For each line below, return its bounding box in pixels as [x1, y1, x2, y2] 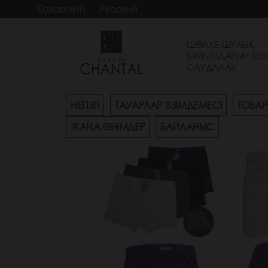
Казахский [37, 3, 86, 15]
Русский [99, 3, 138, 15]
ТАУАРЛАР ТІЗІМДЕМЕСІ [115, 99, 223, 111]
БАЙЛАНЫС [160, 121, 215, 133]
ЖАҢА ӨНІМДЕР [71, 121, 145, 133]
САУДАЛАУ [187, 62, 237, 73]
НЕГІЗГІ [71, 99, 100, 111]
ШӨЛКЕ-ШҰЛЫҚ [187, 39, 254, 50]
